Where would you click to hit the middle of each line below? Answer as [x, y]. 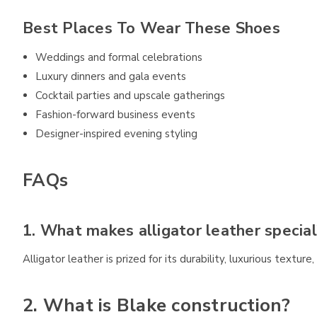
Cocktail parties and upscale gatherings [131, 96]
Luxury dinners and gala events [111, 77]
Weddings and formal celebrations [119, 58]
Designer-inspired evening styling [117, 134]
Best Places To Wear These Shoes [151, 29]
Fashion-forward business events [116, 115]
